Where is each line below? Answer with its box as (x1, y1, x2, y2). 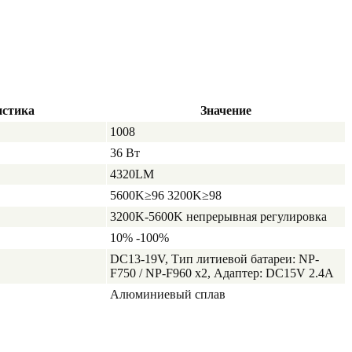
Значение (200, 104, 251, 117)
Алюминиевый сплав (110, 288, 225, 301)
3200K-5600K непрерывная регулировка (110, 210, 327, 223)
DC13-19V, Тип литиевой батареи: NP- (110, 252, 319, 266)
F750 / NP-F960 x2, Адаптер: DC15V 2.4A (110, 266, 334, 280)
